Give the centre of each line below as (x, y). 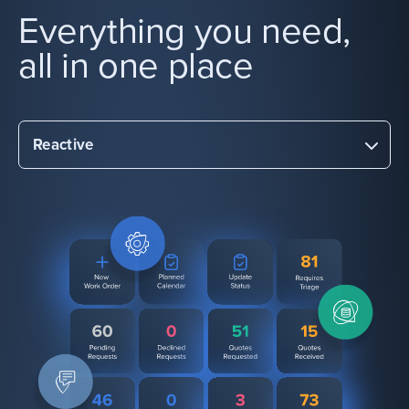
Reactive (63, 144)
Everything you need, (185, 31)
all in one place (136, 65)
